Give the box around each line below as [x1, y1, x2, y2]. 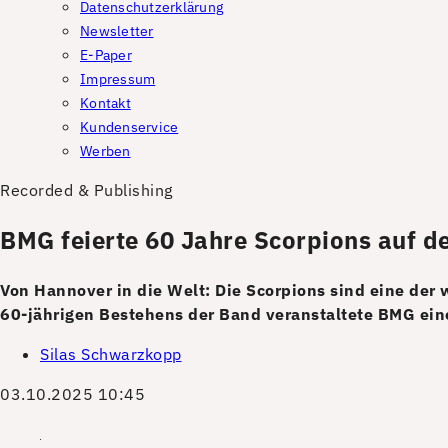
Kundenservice [80, 118, 179, 136]
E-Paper [80, 46, 132, 64]
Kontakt [80, 94, 131, 112]
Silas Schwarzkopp [40, 343, 182, 364]
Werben [80, 142, 131, 160]
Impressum [80, 70, 156, 88]
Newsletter [80, 22, 154, 40]
